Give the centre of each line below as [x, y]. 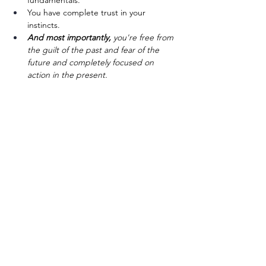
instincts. [44, 25]
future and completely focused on [92, 63]
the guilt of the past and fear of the [94, 50]
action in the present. [67, 75]
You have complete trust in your [88, 13]
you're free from [143, 38]
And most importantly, [69, 38]
